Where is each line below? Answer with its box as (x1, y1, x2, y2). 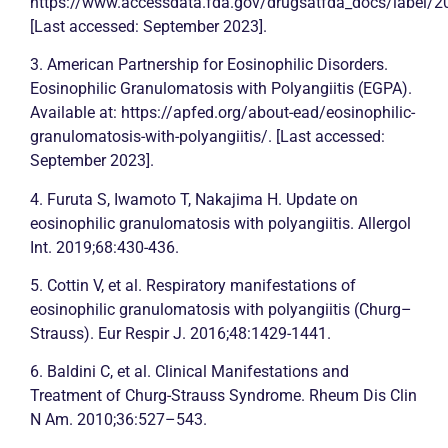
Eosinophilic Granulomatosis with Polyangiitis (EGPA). (30, 79, 412, 99)
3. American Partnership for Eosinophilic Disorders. (30, 55, 388, 75)
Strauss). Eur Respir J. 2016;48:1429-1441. (30, 323, 331, 343)
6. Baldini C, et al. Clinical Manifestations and (30, 362, 349, 382)
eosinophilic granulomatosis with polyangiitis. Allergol (30, 213, 411, 233)
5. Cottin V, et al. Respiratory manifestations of (30, 275, 356, 295)
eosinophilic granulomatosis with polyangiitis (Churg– (30, 299, 412, 319)
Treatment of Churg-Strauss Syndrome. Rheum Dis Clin (30, 386, 417, 406)
